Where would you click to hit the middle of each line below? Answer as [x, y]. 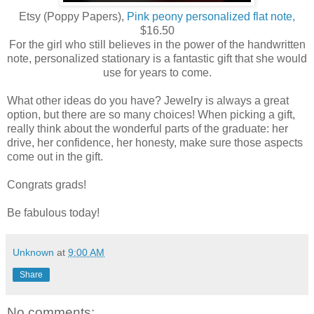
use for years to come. [157, 73]
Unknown [33, 253]
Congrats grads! [47, 185]
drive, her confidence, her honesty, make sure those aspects [155, 143]
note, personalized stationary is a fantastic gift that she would [157, 59]
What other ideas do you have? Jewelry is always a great [148, 101]
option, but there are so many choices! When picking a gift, [151, 115]
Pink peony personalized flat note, [211, 17]
